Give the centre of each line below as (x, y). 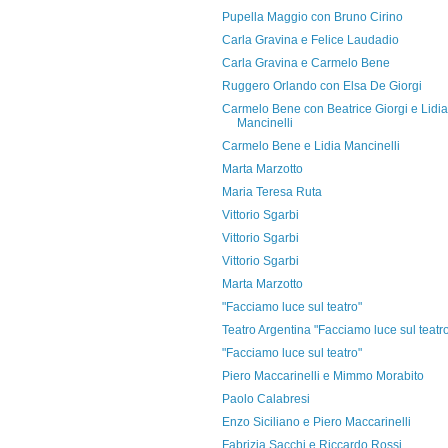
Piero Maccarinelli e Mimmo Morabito (322, 376)
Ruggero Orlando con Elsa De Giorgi (321, 86)
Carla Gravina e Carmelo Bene (305, 63)
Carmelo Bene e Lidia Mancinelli (310, 146)
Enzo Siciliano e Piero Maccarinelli (316, 422)
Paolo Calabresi (265, 399)
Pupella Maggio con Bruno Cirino (312, 17)
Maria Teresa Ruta (271, 192)
